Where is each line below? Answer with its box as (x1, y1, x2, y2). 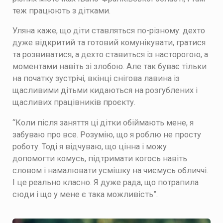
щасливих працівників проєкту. (12, 98, 135, 108)
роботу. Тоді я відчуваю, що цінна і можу (12, 141, 167, 151)
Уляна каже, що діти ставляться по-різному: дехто (12, 26, 205, 36)
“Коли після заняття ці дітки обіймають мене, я (12, 117, 194, 127)
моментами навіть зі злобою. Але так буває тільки (12, 62, 207, 72)
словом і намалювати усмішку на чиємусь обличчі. (12, 165, 208, 175)
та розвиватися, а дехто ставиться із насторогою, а (12, 50, 208, 60)
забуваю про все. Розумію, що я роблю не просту (12, 129, 201, 139)
